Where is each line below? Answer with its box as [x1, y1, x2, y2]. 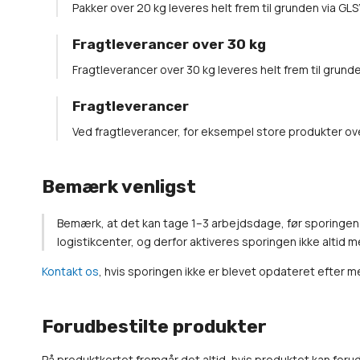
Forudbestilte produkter [42, 315, 267, 337]
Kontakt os [42, 264, 99, 279]
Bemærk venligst [42, 175, 196, 198]
